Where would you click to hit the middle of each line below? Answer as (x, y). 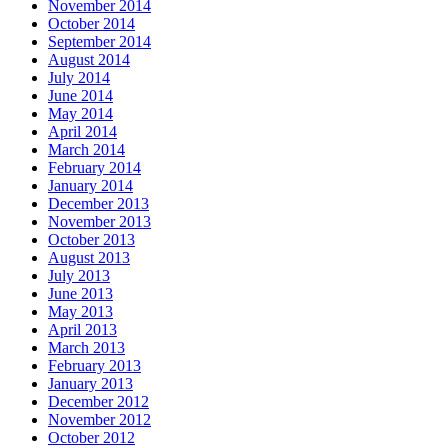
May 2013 (80, 311)
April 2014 (82, 131)
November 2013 (99, 221)
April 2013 (82, 329)
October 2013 (91, 239)
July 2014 (79, 77)
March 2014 (86, 149)
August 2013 (89, 257)
